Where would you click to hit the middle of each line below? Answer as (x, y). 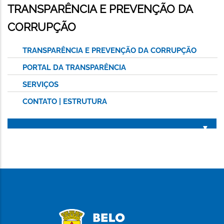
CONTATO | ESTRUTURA (65, 101)
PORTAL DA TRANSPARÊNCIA (74, 67)
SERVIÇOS (40, 84)
